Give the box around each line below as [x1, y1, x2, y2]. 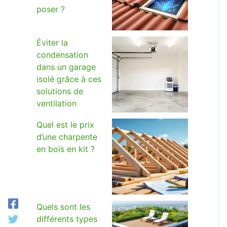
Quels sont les [36, 202, 90, 212]
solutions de [36, 86, 83, 96]
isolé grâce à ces [36, 74, 101, 84]
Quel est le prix [36, 120, 94, 130]
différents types [36, 214, 97, 224]
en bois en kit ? [36, 144, 95, 154]
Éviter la [36, 37, 68, 48]
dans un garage [36, 62, 96, 72]
